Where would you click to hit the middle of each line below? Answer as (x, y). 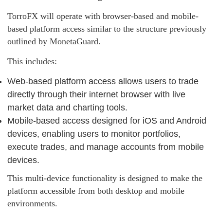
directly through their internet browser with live (96, 95)
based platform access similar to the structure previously (107, 29)
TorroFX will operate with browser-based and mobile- (103, 16)
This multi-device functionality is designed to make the (105, 178)
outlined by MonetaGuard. (54, 42)
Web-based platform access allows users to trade (103, 82)
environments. (32, 204)
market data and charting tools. (67, 108)
